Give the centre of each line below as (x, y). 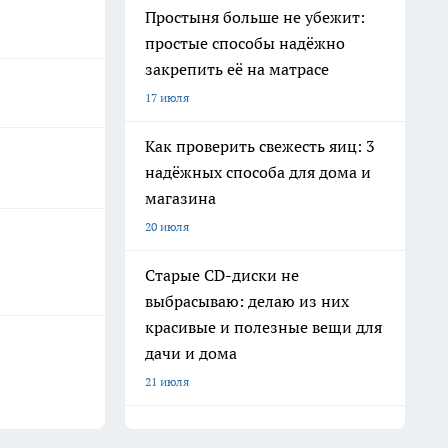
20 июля (167, 226)
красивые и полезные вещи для (263, 327)
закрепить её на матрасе (237, 69)
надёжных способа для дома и (258, 172)
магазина (180, 198)
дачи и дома (191, 353)
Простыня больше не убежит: (255, 17)
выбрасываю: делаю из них (247, 301)
